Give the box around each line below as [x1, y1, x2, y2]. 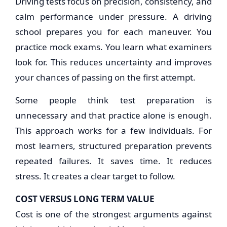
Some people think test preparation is [15, 94, 212, 106]
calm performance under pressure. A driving [15, 11, 212, 22]
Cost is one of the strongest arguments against [15, 208, 212, 220]
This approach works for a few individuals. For [15, 125, 212, 136]
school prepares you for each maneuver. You [15, 26, 212, 37]
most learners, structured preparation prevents [15, 140, 212, 152]
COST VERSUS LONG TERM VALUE [15, 193, 155, 205]
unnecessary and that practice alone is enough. [15, 109, 212, 121]
